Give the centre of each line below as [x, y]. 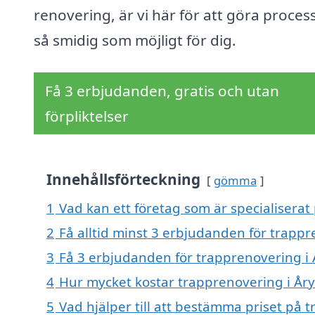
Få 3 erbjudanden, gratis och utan [162, 91]
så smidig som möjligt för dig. [135, 40]
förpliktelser [87, 116]
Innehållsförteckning [123, 180]
